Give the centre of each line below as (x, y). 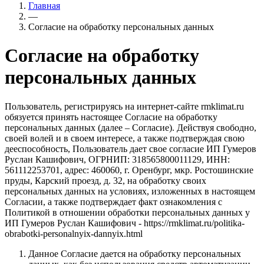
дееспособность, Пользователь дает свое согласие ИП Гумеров (131, 148)
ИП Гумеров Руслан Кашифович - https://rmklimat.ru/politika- (125, 223)
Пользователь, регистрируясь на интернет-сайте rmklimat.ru (124, 106)
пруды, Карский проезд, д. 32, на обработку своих (105, 180)
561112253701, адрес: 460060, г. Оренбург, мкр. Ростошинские (129, 170)
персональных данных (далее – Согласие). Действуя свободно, (131, 127)
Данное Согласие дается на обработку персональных (135, 253)
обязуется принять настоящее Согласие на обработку (111, 117)
